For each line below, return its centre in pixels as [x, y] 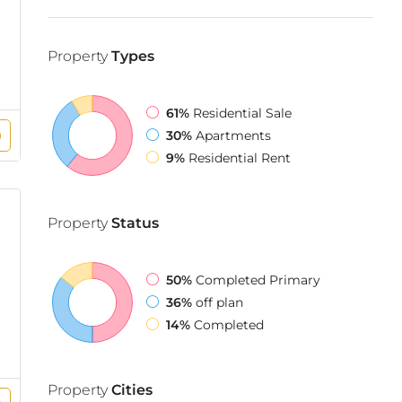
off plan [219, 302]
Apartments [233, 135]
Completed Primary [258, 280]
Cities [130, 390]
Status [133, 223]
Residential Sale [242, 113]
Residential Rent [240, 157]
